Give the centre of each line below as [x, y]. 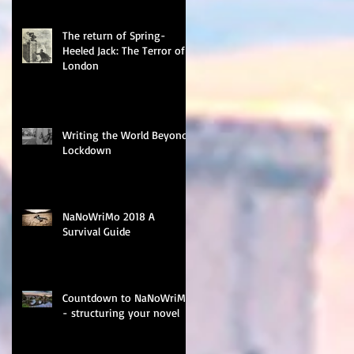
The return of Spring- [114, 35]
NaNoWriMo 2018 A [109, 216]
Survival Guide [96, 231]
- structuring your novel [121, 312]
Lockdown [87, 149]
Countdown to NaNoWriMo [127, 297]
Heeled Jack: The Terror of [124, 50]
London [81, 65]
